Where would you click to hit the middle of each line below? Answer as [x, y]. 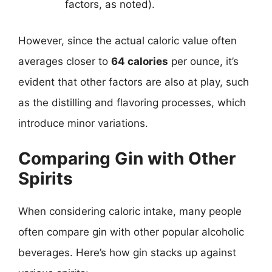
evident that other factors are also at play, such [134, 82]
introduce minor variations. [83, 123]
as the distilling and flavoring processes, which [132, 102]
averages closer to [65, 61]
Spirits [46, 178]
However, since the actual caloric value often [127, 40]
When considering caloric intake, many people [130, 211]
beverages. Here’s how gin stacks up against [127, 253]
